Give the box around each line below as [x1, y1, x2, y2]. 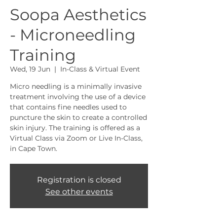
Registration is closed [37, 175, 121, 184]
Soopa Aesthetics [10, 5, 147, 24]
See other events [45, 187, 113, 196]
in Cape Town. [10, 144, 57, 153]
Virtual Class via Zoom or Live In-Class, [10, 134, 143, 143]
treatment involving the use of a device [10, 92, 146, 101]
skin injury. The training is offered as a [10, 123, 140, 132]
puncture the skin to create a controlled [10, 113, 147, 122]
